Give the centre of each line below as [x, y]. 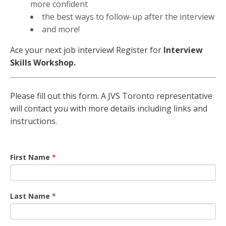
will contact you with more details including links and [109, 108]
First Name [31, 157]
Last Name [31, 196]
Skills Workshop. [43, 63]
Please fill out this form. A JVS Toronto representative [111, 96]
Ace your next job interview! [63, 50]
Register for [140, 50]
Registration [33, 113]
